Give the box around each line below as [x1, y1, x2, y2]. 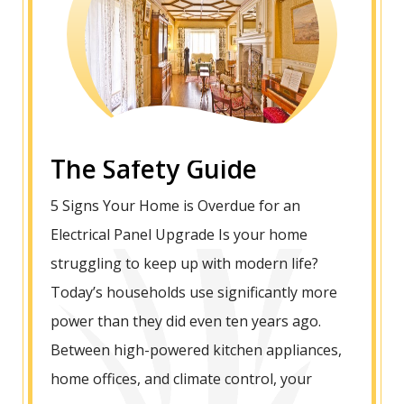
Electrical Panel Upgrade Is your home [50, 225, 308, 245]
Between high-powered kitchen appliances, [50, 340, 342, 361]
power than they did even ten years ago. [50, 311, 321, 332]
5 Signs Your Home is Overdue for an [50, 196, 300, 216]
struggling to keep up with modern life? [50, 253, 318, 274]
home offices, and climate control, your [50, 369, 312, 390]
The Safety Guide [50, 151, 257, 187]
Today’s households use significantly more [50, 282, 337, 303]
